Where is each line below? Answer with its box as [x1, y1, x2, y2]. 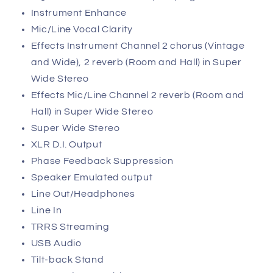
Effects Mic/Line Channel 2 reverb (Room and [30, 90, 244, 100]
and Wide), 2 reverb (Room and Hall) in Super [30, 57, 242, 67]
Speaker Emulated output [30, 172, 153, 182]
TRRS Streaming [30, 221, 110, 232]
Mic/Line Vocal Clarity [30, 24, 133, 34]
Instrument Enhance [30, 7, 127, 18]
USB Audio [30, 238, 82, 248]
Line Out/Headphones [30, 188, 135, 199]
